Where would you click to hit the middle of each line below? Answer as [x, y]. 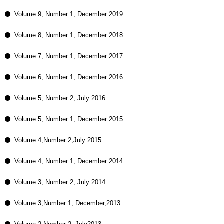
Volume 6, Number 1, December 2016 [69, 77]
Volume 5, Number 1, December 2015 [69, 119]
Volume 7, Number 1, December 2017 [69, 56]
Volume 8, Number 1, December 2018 [69, 35]
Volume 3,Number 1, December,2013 [67, 203]
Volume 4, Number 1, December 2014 [69, 161]
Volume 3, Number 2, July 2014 [60, 182]
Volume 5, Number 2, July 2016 [60, 98]
